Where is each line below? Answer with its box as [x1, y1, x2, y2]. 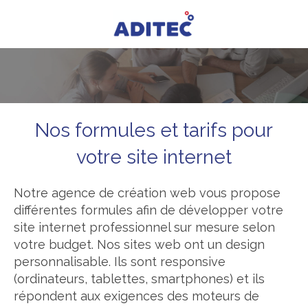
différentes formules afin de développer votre [14, 203, 283, 217]
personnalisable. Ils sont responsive [14, 254, 225, 269]
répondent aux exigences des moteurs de [14, 289, 259, 303]
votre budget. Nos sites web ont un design [14, 237, 265, 252]
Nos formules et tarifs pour [35, 119, 273, 142]
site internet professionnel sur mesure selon [14, 220, 275, 234]
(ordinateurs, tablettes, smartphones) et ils [14, 272, 265, 286]
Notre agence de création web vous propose [14, 186, 280, 200]
